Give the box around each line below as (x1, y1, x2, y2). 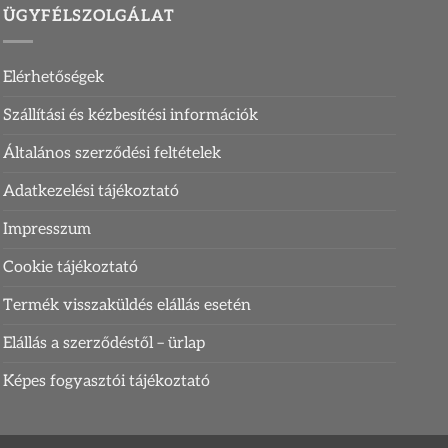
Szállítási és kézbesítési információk (2, 105, 258, 125)
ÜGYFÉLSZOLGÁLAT (2, 6, 175, 26)
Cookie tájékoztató (2, 257, 138, 277)
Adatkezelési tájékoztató (2, 181, 179, 201)
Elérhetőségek (2, 67, 104, 87)
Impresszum (2, 219, 91, 239)
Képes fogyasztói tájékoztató (2, 371, 210, 391)
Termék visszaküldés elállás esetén (2, 295, 251, 315)
